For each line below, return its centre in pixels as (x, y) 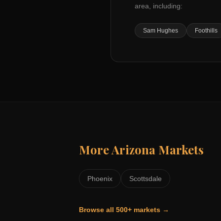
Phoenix (100, 179)
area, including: (159, 6)
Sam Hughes (161, 31)
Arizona (133, 149)
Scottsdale (146, 179)
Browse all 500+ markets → (124, 210)
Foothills (206, 31)
